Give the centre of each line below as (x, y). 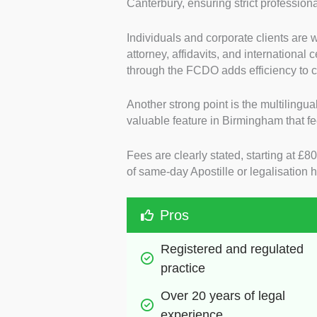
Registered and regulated (232, 249)
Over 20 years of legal (223, 296)
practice (183, 269)
